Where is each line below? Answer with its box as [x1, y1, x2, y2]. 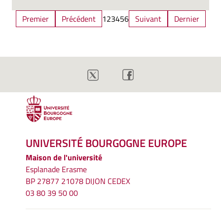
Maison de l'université [26, 151, 102, 164]
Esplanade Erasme [26, 163, 87, 176]
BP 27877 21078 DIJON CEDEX [26, 175, 130, 187]
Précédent [61, 13, 96, 25]
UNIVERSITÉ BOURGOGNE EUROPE [26, 135, 187, 152]
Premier [22, 13, 49, 25]
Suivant [135, 13, 161, 25]
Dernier [174, 13, 199, 25]
